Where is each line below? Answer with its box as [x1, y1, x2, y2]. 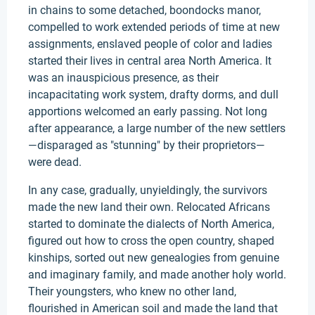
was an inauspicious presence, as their [28, 71, 219, 84]
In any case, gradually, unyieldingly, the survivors [28, 184, 267, 197]
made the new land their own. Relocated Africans [28, 200, 270, 214]
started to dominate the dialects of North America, [28, 217, 274, 231]
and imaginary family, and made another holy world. [28, 268, 286, 281]
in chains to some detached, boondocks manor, [28, 4, 261, 17]
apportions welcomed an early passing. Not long [28, 105, 267, 118]
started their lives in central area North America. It [28, 54, 271, 67]
